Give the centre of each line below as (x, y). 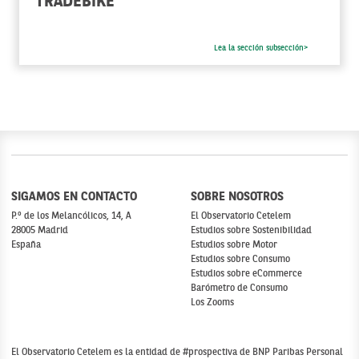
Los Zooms (212, 303)
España (26, 245)
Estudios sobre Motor (234, 245)
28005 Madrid (40, 231)
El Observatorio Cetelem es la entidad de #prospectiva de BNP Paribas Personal (177, 353)
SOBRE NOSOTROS (237, 198)
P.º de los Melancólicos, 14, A (71, 216)
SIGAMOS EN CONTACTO (74, 198)
